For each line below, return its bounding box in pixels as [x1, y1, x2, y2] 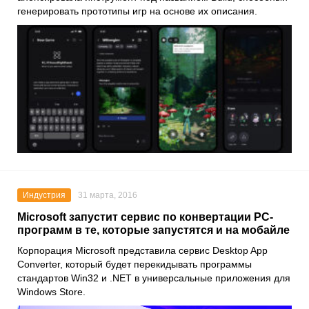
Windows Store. [17, 286, 86, 297]
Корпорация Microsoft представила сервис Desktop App [17, 244, 268, 256]
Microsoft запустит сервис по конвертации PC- [17, 210, 273, 223]
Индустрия [23, 190, 66, 200]
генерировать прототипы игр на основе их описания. [17, 5, 257, 17]
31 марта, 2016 [78, 190, 137, 200]
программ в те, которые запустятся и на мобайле [17, 223, 290, 236]
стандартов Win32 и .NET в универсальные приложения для [17, 272, 290, 283]
